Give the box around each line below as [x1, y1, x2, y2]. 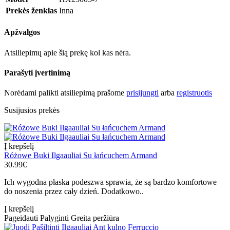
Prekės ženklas [6, 6, 57, 15]
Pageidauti [4, 214, 38, 223]
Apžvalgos [4, 28, 40, 37]
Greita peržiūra [71, 214, 119, 223]
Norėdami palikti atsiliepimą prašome [4, 88, 126, 98]
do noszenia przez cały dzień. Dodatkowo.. [4, 187, 144, 196]
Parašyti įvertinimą [4, 68, 70, 77]
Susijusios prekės [4, 106, 60, 115]
